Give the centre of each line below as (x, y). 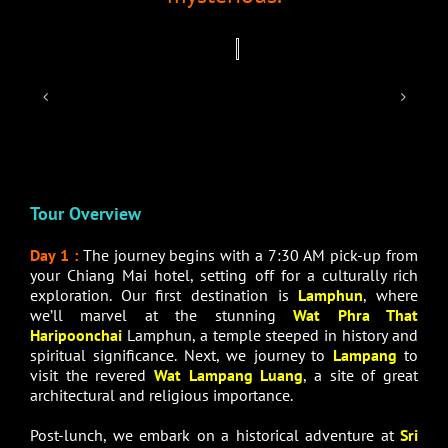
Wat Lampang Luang (229, 375)
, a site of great (361, 375)
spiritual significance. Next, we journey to (181, 355)
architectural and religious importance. (161, 395)
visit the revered (92, 375)
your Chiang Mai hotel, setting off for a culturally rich (224, 275)
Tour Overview (85, 214)
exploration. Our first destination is (164, 295)
